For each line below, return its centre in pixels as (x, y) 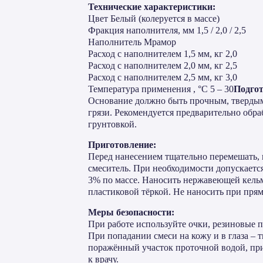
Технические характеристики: (152, 7)
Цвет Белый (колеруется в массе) (154, 18)
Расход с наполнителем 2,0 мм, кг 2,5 (163, 65)
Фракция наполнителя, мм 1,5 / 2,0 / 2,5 (167, 30)
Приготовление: (122, 145)
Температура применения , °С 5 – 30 (161, 89)
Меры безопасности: (131, 212)
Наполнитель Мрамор (132, 42)
